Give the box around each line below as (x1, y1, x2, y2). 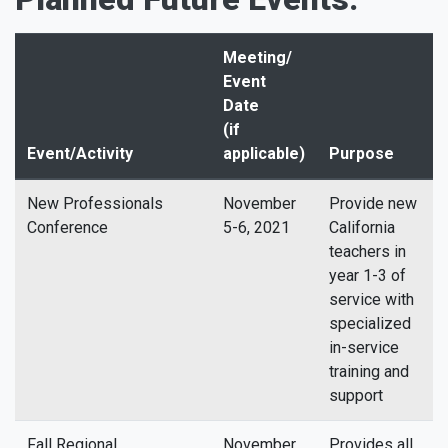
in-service (329, 338, 399, 357)
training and (329, 362, 409, 381)
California (329, 218, 395, 237)
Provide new (329, 194, 417, 213)
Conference (27, 218, 108, 237)
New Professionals (27, 194, 163, 213)
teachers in (329, 242, 406, 261)
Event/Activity (27, 144, 133, 163)
